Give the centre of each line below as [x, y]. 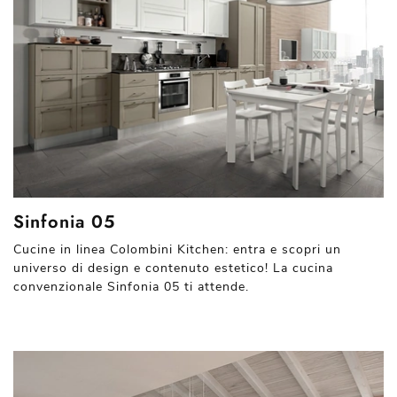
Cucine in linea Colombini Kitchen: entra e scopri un [177, 249]
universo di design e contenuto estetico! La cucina [173, 268]
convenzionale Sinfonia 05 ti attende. [131, 287]
